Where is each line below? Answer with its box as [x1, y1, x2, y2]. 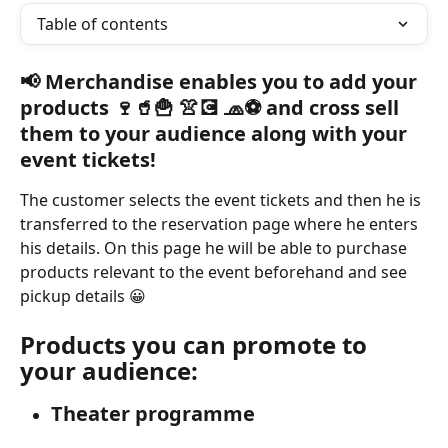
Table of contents [37, 13, 168, 35]
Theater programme [51, 400, 255, 428]
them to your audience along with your [20, 120, 412, 147]
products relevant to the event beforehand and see [20, 261, 411, 283]
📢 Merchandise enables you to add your [20, 68, 422, 95]
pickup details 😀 [20, 285, 146, 307]
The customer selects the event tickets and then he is [20, 189, 425, 211]
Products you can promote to [20, 328, 373, 362]
